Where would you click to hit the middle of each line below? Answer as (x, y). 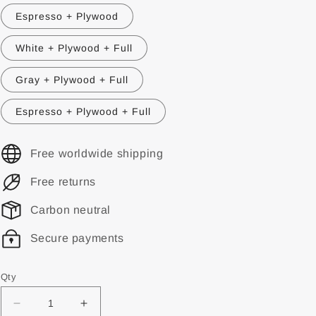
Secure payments (77, 238)
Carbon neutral (70, 210)
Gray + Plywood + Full (72, 80)
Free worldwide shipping (97, 153)
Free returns (63, 182)
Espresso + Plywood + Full (83, 111)
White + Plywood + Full (74, 48)
